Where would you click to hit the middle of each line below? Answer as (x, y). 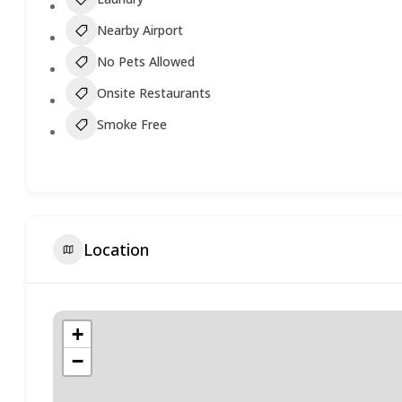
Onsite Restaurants (154, 93)
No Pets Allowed (146, 61)
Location (117, 249)
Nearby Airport (140, 30)
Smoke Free (132, 124)
